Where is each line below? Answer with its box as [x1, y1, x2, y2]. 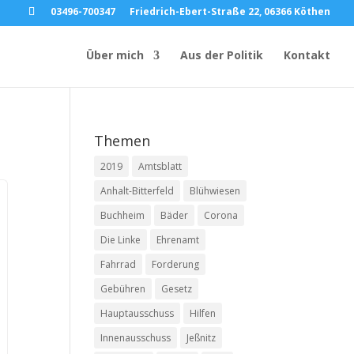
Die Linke [100, 233, 141, 247]
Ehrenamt [156, 233, 200, 247]
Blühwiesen [190, 184, 241, 198]
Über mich [86, 47, 144, 62]
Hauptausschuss [100, 307, 175, 320]
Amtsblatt [138, 160, 183, 173]
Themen [94, 131, 151, 150]
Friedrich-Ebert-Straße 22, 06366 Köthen [130, 5, 330, 18]
